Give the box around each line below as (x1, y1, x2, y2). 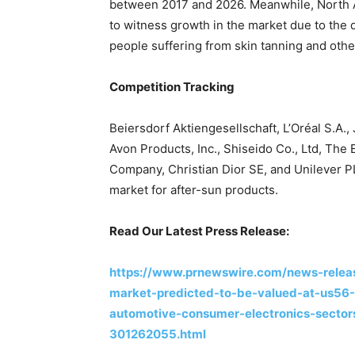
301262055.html (109, 326, 206, 342)
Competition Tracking (109, 79, 235, 94)
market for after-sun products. (109, 182, 278, 197)
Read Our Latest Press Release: (109, 223, 289, 239)
